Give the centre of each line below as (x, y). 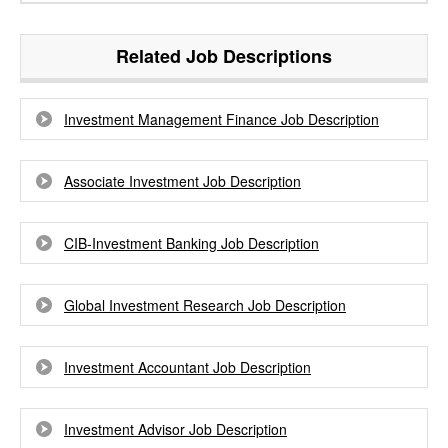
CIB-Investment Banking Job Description (191, 243)
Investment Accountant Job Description (187, 367)
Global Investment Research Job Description (205, 305)
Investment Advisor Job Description (175, 429)
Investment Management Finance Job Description (221, 119)
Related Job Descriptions (224, 56)
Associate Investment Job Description (182, 181)
